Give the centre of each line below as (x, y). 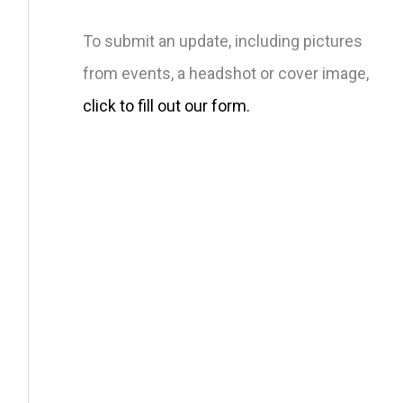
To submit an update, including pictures (223, 40)
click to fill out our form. (166, 105)
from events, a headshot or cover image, (226, 73)
